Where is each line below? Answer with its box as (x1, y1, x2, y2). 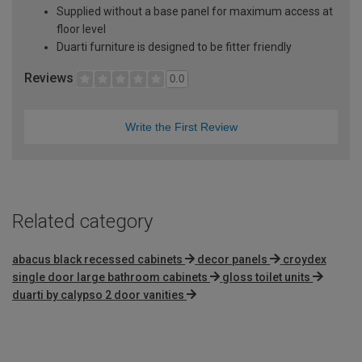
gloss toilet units (222, 270, 311, 284)
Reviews (24, 69, 77, 86)
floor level (57, 22, 106, 36)
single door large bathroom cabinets (12, 270, 208, 284)
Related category (12, 209, 153, 233)
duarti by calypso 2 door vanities (12, 288, 184, 301)
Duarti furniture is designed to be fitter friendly (57, 40, 292, 53)
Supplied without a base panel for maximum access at (57, 4, 333, 18)
